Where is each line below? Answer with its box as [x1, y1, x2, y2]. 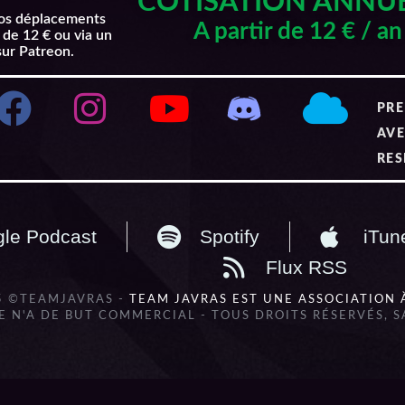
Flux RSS [266, 256, 348, 278]
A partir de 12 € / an [193, 19, 403, 43]
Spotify [200, 225, 260, 247]
